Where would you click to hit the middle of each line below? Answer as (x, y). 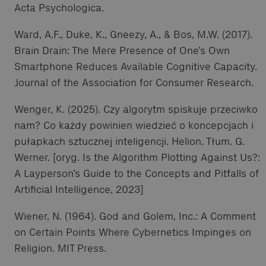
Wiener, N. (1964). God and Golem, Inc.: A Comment (135, 216)
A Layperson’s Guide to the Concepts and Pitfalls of (137, 173)
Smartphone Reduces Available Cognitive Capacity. (136, 66)
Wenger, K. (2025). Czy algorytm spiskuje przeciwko (136, 109)
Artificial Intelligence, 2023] (79, 189)
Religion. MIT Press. (60, 248)
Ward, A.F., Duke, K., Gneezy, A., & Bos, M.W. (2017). (133, 34)
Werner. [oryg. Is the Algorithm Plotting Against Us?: (137, 157)
